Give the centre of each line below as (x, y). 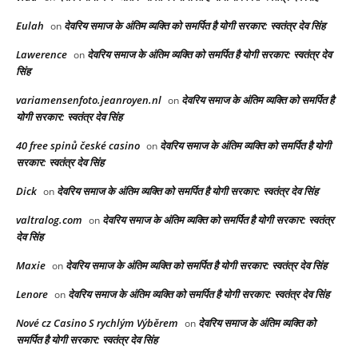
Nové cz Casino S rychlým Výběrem (97, 323)
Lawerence (42, 55)
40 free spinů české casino (78, 146)
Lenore (32, 294)
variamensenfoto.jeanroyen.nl (89, 100)
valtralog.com (49, 220)
